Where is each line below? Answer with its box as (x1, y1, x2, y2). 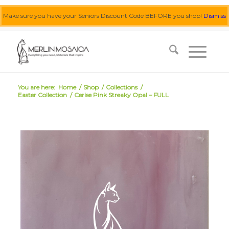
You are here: (17, 83, 55, 91)
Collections (105, 83, 138, 91)
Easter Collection (17, 91, 67, 99)
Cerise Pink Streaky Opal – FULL (74, 91, 169, 99)
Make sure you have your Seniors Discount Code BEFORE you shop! (3, 12, 203, 20)
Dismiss (203, 12, 226, 20)
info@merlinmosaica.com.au (96, 19, 173, 27)
